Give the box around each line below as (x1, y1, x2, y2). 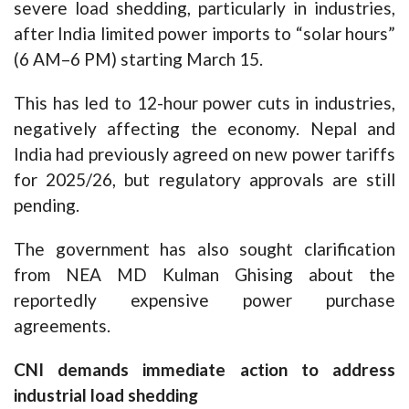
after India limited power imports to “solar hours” (14, 23, 395, 45)
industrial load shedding (14, 384, 198, 406)
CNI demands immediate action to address (14, 359, 395, 381)
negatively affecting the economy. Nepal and (14, 118, 395, 140)
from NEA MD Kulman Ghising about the (14, 264, 395, 286)
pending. (14, 194, 79, 216)
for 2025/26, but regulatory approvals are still (14, 169, 395, 191)
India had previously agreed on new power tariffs (14, 143, 395, 165)
